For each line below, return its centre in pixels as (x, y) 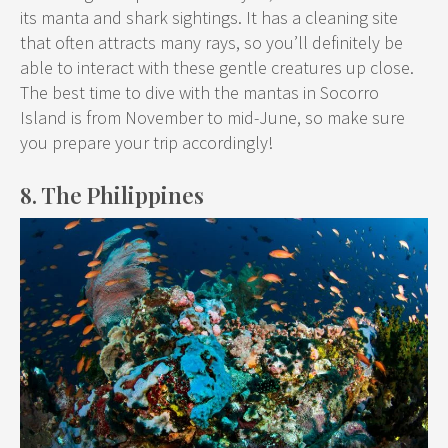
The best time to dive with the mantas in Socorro (199, 93)
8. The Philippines (112, 195)
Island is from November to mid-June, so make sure (212, 118)
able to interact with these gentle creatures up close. (217, 68)
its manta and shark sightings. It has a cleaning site (209, 18)
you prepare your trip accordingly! (146, 143)
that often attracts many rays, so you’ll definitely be (211, 43)
